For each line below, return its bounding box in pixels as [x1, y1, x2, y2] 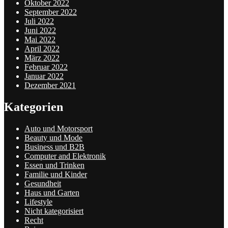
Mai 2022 [24, 35, 55, 44]
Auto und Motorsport [24, 124, 93, 133]
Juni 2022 [24, 26, 56, 35]
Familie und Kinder [24, 170, 87, 179]
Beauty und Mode [24, 133, 82, 142]
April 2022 [24, 44, 60, 53]
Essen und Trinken [24, 161, 84, 170]
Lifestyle [24, 197, 52, 207]
